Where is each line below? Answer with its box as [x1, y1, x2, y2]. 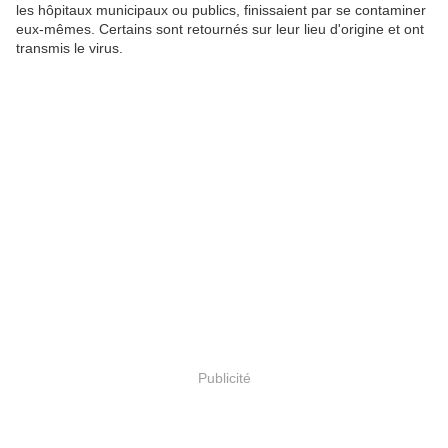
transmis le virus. [16, 40, 123, 57]
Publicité [197, 369, 251, 386]
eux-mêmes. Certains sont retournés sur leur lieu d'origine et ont [16, 21, 424, 38]
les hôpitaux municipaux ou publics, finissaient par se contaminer [16, 2, 426, 19]
